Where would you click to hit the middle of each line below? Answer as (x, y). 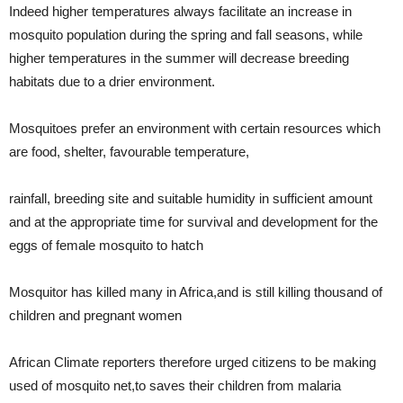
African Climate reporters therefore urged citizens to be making (193, 362)
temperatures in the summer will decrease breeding (197, 58)
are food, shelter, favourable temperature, (129, 152)
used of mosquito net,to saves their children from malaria (175, 385)
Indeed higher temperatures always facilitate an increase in (180, 11)
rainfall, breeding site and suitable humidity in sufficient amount (191, 198)
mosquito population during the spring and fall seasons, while (186, 35)
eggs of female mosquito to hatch (106, 245)
